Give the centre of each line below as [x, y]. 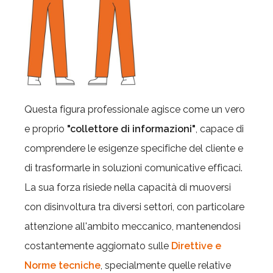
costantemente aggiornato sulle [98, 246]
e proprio [46, 129]
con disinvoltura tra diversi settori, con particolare [134, 207]
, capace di [220, 129]
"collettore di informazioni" [131, 129]
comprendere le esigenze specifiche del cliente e [134, 148]
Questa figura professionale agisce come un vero [135, 109]
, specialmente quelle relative [166, 265]
